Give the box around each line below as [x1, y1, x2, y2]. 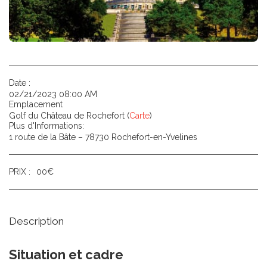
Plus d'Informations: [9, 121, 84, 131]
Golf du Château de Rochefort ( [9, 111, 129, 120]
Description [9, 215, 64, 227]
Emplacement [9, 100, 63, 109]
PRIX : [9, 167, 30, 176]
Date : [9, 78, 30, 88]
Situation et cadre [9, 247, 123, 262]
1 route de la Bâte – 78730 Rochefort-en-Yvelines [9, 132, 197, 142]
